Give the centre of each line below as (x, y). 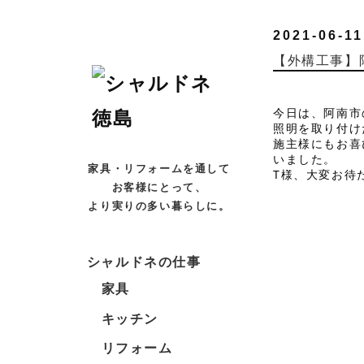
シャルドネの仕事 (144, 262)
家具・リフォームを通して (159, 168)
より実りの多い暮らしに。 (159, 206)
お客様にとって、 (159, 187)
